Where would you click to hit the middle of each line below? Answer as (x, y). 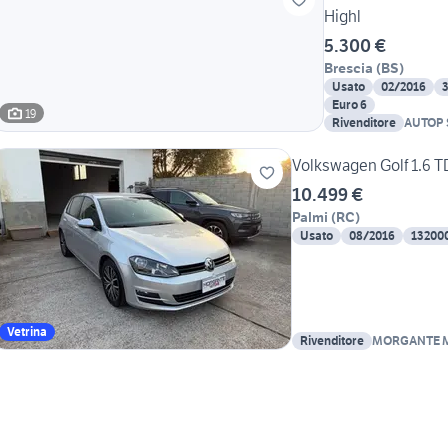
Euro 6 (349, 105)
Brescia (348, 68)
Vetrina (27, 332)
